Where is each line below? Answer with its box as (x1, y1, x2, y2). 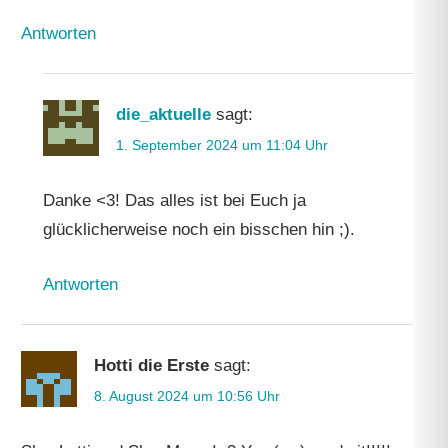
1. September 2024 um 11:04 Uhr (115, 137, 328, 154)
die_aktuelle (115, 104, 211, 124)
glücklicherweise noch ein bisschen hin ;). (42, 220, 355, 240)
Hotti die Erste (94, 355, 210, 375)
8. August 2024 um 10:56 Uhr (94, 387, 281, 404)
